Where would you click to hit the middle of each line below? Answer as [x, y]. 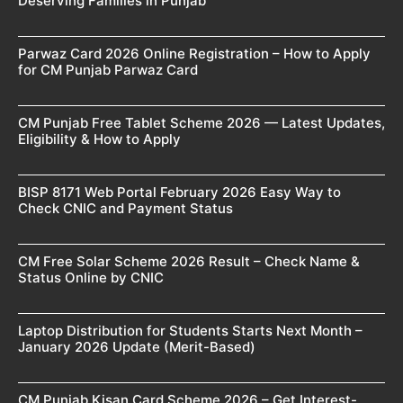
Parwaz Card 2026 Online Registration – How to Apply [194, 53]
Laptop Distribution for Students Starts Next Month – [190, 330]
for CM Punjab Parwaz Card [108, 69]
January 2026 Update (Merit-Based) [137, 346]
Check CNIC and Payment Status [125, 208]
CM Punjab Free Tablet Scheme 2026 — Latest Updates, [201, 122]
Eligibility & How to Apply [99, 139]
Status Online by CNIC [91, 277]
